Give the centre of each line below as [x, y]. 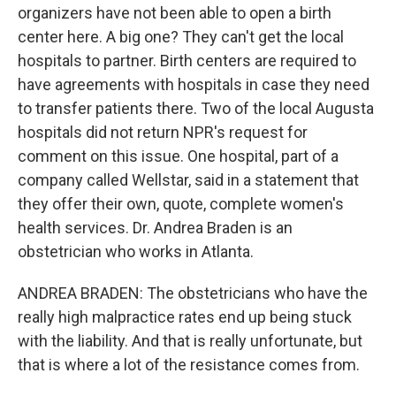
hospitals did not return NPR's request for [163, 132]
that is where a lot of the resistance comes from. [189, 365]
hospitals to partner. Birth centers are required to [187, 61]
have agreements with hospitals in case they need [194, 84]
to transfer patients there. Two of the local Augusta [196, 108]
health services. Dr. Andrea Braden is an [155, 228]
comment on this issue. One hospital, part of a [178, 156]
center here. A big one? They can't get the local [181, 37]
